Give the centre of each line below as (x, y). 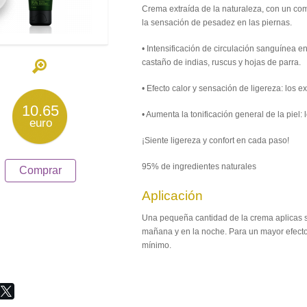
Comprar (41, 170)
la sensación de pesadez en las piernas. (217, 23)
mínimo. (157, 245)
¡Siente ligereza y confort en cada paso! (216, 140)
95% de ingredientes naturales (199, 167)
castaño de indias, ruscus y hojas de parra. (222, 62)
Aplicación (173, 196)
